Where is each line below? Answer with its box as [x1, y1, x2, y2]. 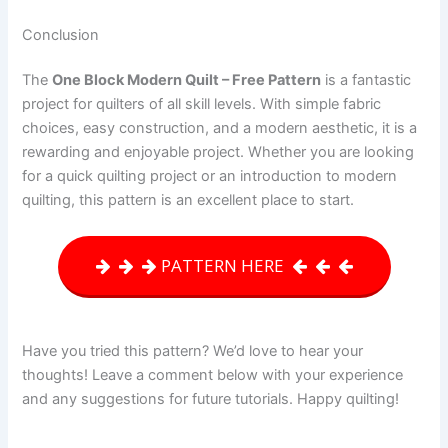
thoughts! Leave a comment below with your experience [22, 365, 404, 384]
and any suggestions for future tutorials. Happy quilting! [22, 389, 400, 408]
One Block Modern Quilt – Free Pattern [52, 71, 322, 90]
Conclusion [22, 25, 100, 44]
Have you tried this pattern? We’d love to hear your [22, 341, 364, 360]
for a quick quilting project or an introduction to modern [22, 167, 398, 186]
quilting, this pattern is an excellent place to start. [22, 191, 355, 210]
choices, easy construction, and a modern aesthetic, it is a [22, 119, 418, 138]
